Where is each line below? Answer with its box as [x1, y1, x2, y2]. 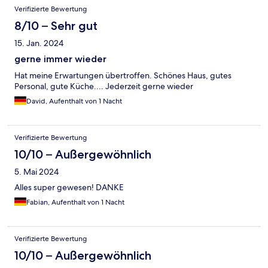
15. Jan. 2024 [14, 38, 63, 49]
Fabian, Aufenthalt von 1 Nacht [26, 197, 124, 208]
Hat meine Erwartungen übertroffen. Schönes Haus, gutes [14, 70, 232, 81]
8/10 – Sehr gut [14, 19, 98, 33]
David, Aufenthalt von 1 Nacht [26, 96, 122, 106]
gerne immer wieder [14, 53, 106, 65]
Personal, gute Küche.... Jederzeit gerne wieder [14, 81, 193, 92]
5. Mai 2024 [14, 166, 59, 178]
